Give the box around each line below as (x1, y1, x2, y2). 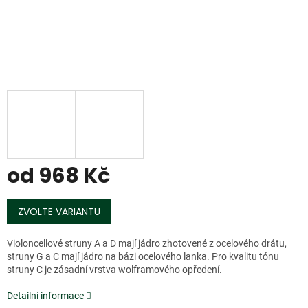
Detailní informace (7, 290, 84, 302)
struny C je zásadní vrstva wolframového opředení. (7, 264, 222, 276)
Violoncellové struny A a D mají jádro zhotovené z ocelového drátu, (7, 238, 287, 250)
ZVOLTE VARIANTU (18, 205, 100, 219)
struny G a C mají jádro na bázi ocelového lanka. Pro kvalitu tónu (7, 251, 279, 263)
